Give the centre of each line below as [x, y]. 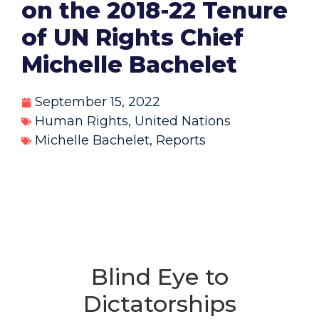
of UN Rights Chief [132, 38]
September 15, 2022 [98, 102]
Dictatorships [159, 303]
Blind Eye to [159, 276]
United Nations [183, 121]
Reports [181, 141]
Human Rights [82, 121]
